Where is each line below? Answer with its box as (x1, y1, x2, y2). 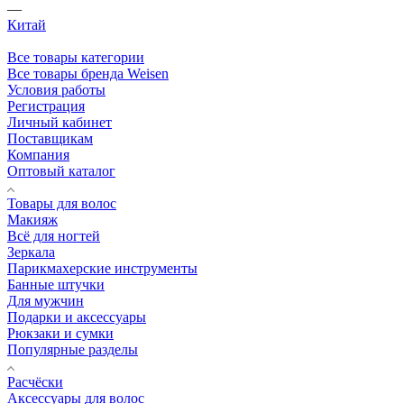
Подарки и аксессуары (7, 308, 146, 325)
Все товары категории (7, 49, 144, 65)
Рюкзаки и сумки (7, 325, 114, 341)
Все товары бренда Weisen (7, 65, 169, 81)
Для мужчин (7, 292, 84, 308)
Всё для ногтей (7, 227, 100, 243)
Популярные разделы (7, 341, 138, 357)
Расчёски (7, 373, 63, 390)
